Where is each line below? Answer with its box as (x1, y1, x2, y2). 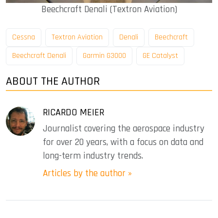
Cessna (12, 32, 35, 42)
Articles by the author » (43, 167, 132, 180)
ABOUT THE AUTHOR (6, 73, 100, 89)
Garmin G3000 (83, 50, 126, 61)
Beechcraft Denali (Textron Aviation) (41, 3, 177, 16)
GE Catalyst (143, 50, 178, 61)
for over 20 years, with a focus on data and (43, 136, 203, 148)
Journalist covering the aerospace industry (43, 122, 204, 135)
